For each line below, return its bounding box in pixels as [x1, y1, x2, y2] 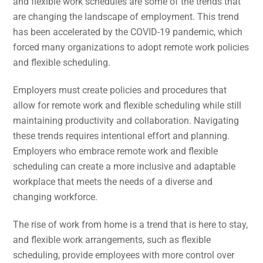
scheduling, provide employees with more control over [13, 249, 235, 261]
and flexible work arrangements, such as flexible [13, 234, 211, 245]
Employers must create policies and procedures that [13, 85, 227, 96]
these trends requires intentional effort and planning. [13, 130, 230, 142]
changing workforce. [13, 191, 98, 203]
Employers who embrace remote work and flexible [13, 146, 218, 157]
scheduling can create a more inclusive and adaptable [13, 161, 236, 173]
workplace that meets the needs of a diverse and [13, 176, 213, 188]
